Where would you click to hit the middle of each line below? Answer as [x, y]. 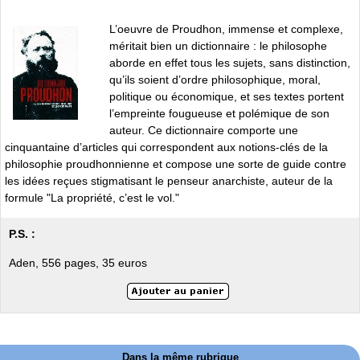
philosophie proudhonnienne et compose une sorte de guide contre [176, 164]
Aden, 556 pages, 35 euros [78, 262]
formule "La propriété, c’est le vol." [92, 197]
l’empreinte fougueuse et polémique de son [219, 113]
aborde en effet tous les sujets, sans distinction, [230, 62]
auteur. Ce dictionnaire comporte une [204, 130]
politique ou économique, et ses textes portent [227, 96]
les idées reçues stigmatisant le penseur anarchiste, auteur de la [169, 180]
